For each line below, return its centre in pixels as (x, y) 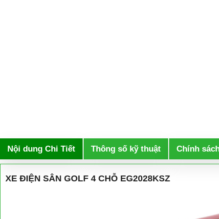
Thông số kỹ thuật (126, 149)
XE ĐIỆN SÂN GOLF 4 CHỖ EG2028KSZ (88, 178)
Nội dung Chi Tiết (41, 149)
